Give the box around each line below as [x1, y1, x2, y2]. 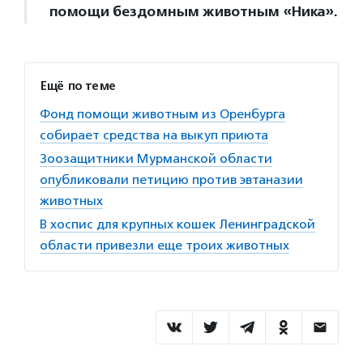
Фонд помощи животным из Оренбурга [40, 106, 285, 122]
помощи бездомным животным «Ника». [49, 2, 337, 20]
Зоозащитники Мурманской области [40, 151, 272, 166]
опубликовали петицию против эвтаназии [40, 172, 303, 187]
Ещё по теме [40, 79, 116, 93]
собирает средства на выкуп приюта [40, 127, 268, 143]
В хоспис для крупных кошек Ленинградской [40, 216, 315, 232]
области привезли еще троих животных [40, 237, 289, 253]
